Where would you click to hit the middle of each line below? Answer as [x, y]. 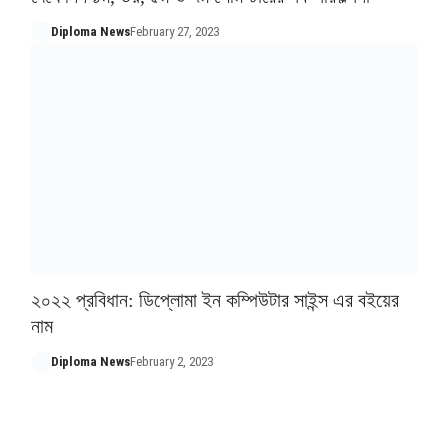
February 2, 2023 [172, 361]
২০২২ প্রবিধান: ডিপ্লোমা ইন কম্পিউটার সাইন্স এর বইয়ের [214, 299]
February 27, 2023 [175, 31]
